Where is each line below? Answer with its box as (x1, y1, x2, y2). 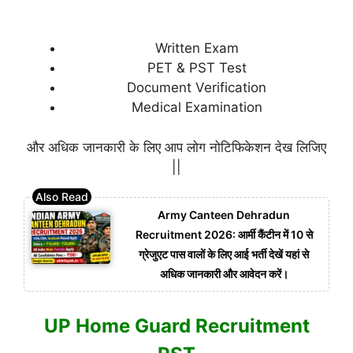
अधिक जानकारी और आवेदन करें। (159, 267, 288, 281)
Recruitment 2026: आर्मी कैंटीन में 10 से (135, 228, 313, 242)
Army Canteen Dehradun (158, 208, 290, 222)
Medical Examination (131, 99, 262, 116)
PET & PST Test (147, 60, 247, 76)
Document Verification (127, 80, 266, 96)
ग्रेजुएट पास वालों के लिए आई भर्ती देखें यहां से (139, 247, 309, 262)
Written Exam (154, 40, 239, 57)
